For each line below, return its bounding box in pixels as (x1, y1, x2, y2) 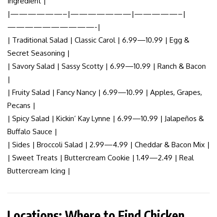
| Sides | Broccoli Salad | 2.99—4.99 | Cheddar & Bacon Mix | (7, 140, 210, 150)
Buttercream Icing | (7, 166, 70, 176)
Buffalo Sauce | (7, 127, 57, 137)
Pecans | (7, 101, 35, 110)
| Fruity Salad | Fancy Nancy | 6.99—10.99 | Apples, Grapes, (7, 88, 202, 97)
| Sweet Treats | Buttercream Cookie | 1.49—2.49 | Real (7, 153, 194, 163)
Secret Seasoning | (7, 48, 70, 58)
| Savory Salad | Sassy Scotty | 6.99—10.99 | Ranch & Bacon (7, 62, 206, 71)
